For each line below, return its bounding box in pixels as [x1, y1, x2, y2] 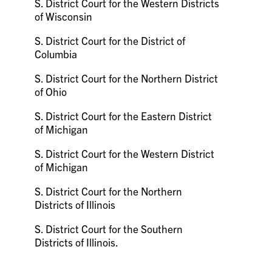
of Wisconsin [35, 10, 93, 22]
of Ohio [35, 85, 67, 98]
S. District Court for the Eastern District [35, 109, 212, 122]
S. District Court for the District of [35, 34, 186, 47]
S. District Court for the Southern [35, 222, 183, 235]
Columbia [35, 47, 78, 60]
